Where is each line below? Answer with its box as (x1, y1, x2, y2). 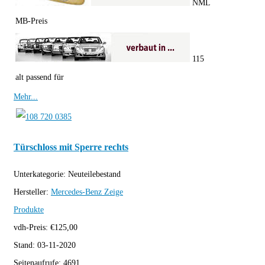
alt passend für (15, 73, 64, 82)
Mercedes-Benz (51, 188, 102, 197)
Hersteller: (14, 188, 51, 197)
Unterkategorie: (14, 170, 68, 179)
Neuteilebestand (68, 170, 121, 179)
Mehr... (14, 92, 38, 102)
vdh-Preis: (14, 223, 50, 232)
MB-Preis (15, 17, 47, 26)
